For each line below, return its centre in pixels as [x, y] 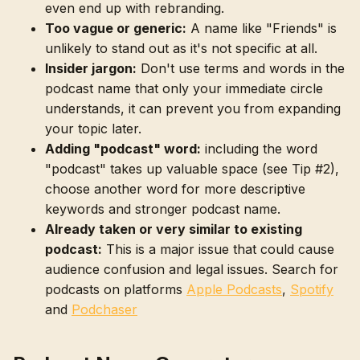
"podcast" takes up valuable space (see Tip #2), [192, 168]
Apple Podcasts [234, 289]
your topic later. [93, 128]
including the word [259, 148]
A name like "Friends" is [262, 28]
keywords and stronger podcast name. [163, 209]
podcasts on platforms [116, 289]
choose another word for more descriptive [175, 188]
